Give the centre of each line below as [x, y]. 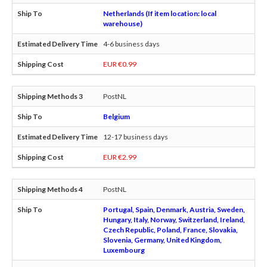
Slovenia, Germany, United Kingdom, [162, 240]
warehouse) [123, 23]
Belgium [117, 116]
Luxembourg [124, 250]
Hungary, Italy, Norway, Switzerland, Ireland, [174, 219]
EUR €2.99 [120, 157]
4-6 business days [131, 44]
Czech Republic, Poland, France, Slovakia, [170, 229]
